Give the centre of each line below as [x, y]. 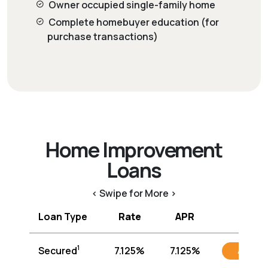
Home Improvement [134, 149]
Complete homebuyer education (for [133, 22]
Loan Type [63, 216]
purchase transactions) [102, 36]
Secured [58, 250]
